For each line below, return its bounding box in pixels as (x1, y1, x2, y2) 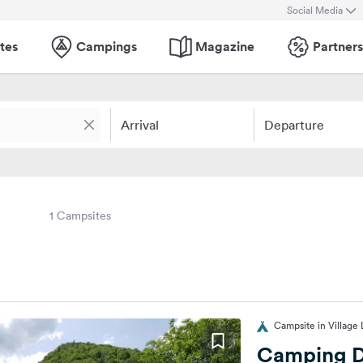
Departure (263, 117, 324, 133)
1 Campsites (49, 208, 111, 223)
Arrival (121, 117, 159, 133)
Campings (76, 37, 137, 55)
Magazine (195, 37, 254, 55)
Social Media (287, 2, 343, 17)
